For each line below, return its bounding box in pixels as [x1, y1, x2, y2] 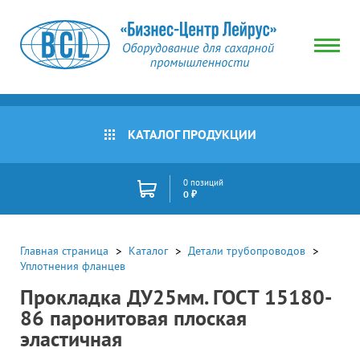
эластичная [20, 325, 122, 353]
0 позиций [182, 177, 223, 188]
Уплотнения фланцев [20, 259, 125, 273]
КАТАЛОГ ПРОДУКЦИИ [127, 126, 256, 142]
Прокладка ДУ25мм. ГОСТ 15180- [20, 284, 332, 311]
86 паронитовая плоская [20, 305, 247, 332]
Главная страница [20, 243, 108, 258]
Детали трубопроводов [188, 243, 305, 258]
